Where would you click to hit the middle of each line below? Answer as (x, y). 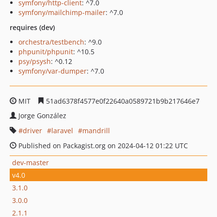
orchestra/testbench (51, 42)
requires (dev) (32, 27)
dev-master (31, 162)
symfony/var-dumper (53, 71)
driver (32, 131)
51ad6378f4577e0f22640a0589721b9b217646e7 (122, 101)
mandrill (96, 131)
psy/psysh (35, 61)
